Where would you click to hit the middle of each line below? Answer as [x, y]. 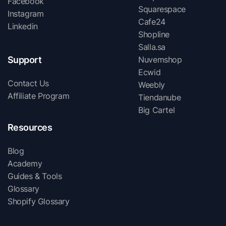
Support [25, 60]
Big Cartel [157, 110]
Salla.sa [152, 47]
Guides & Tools [35, 176]
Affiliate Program [39, 96]
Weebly [152, 85]
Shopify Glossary [39, 202]
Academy [25, 164]
